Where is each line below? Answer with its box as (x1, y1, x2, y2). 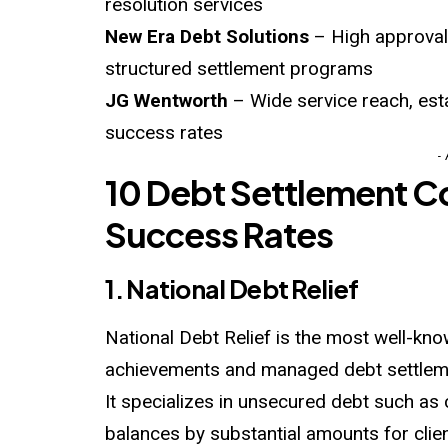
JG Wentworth (105, 88, 229, 112)
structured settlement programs (105, 56, 374, 80)
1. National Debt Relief (105, 273, 359, 306)
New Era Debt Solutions (105, 24, 310, 48)
